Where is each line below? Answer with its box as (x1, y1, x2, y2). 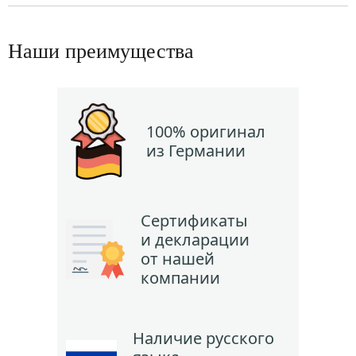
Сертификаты (141, 209, 249, 231)
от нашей (141, 247, 215, 269)
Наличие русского (133, 327, 275, 349)
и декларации (141, 228, 250, 250)
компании (141, 266, 221, 288)
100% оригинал (146, 120, 265, 142)
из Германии (146, 139, 246, 161)
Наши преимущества (8, 39, 194, 63)
